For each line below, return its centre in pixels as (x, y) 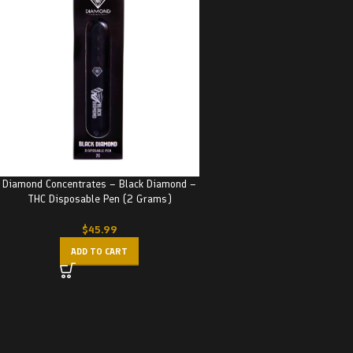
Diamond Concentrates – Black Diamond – (100, 184)
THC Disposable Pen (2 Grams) (99, 199)
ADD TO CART (100, 251)
